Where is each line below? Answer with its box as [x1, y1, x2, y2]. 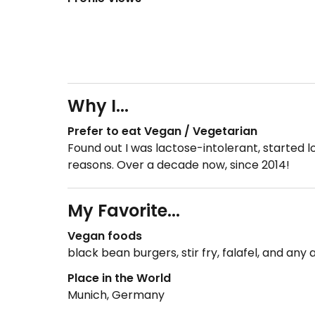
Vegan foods [67, 228, 142, 245]
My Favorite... [67, 199, 180, 223]
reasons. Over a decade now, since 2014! [67, 157, 290, 174]
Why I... [67, 94, 129, 118]
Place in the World [67, 270, 171, 287]
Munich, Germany [67, 287, 165, 304]
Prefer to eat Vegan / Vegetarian [67, 123, 257, 140]
